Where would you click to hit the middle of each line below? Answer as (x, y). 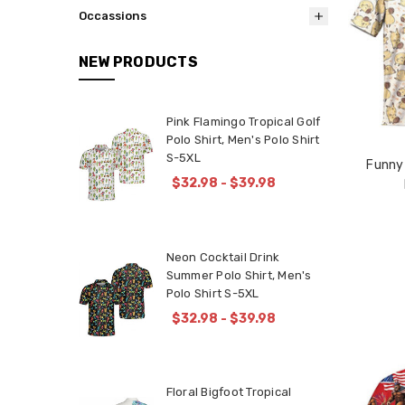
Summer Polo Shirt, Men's (239, 275)
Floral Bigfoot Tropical (229, 392)
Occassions (112, 15)
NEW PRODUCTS (138, 61)
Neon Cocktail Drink (223, 257)
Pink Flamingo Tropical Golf (243, 122)
